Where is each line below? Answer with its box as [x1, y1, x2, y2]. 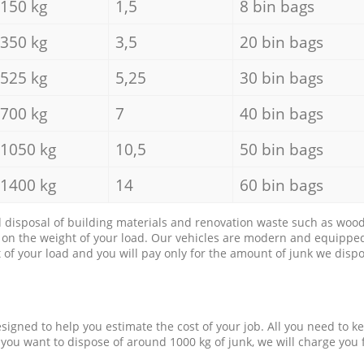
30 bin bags [239, 66, 323, 89]
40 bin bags [239, 102, 323, 124]
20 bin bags [239, 30, 323, 53]
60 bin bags [239, 173, 323, 196]
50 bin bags [239, 137, 323, 160]
